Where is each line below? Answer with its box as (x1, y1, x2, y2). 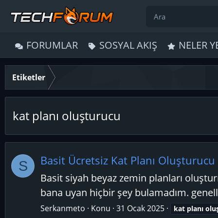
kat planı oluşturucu (13, 108, 121, 124)
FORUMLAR (26, 38, 78, 52)
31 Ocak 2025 (116, 203, 164, 214)
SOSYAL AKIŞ (99, 38, 157, 52)
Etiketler (12, 72, 45, 83)
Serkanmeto (40, 203, 85, 214)
